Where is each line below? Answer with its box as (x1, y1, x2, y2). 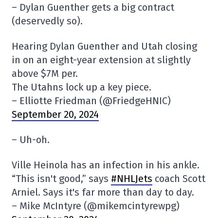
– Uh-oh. (12, 134, 50, 146)
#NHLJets (111, 173, 152, 185)
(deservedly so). (12, 15, 83, 27)
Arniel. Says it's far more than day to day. (12, 186, 194, 199)
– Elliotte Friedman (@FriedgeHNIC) (12, 95, 171, 107)
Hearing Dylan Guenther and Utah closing (12, 40, 197, 53)
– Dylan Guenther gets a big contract (12, 1, 174, 14)
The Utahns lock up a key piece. (12, 81, 151, 93)
